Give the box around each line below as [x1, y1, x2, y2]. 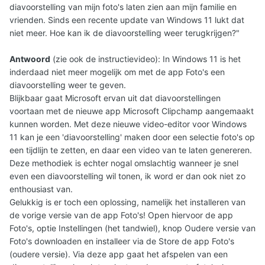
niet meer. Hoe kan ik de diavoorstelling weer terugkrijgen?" [9, 28, 240, 38]
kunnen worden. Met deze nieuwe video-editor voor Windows [9, 119, 247, 130]
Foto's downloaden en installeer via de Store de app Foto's [9, 236, 234, 247]
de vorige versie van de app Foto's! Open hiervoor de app [9, 210, 233, 221]
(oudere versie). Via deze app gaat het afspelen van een [9, 249, 228, 260]
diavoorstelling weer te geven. [9, 80, 126, 91]
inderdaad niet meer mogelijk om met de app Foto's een [9, 67, 225, 77]
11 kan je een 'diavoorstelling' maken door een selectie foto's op [9, 132, 255, 143]
